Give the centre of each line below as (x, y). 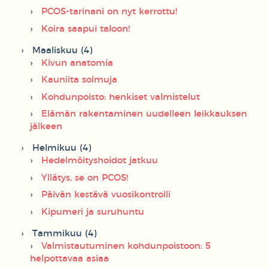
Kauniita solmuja (79, 80)
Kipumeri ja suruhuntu (93, 212)
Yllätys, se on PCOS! (85, 178)
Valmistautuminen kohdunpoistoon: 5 (126, 246)
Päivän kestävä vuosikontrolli (106, 195)
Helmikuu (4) (62, 148)
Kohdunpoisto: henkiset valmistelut (121, 97)
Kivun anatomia (77, 63)
